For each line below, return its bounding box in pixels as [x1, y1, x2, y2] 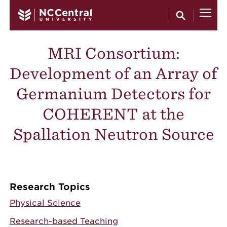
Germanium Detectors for [16, 85, 211, 102]
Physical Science [9, 198, 81, 208]
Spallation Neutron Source [13, 125, 214, 143]
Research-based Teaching [9, 216, 118, 226]
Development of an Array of [10, 64, 217, 82]
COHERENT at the [43, 105, 184, 123]
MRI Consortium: [47, 44, 180, 62]
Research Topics [9, 181, 90, 192]
